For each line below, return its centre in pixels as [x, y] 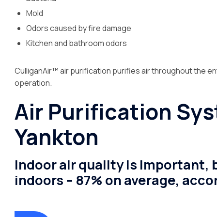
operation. [34, 83]
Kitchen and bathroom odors [77, 43]
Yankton [57, 137]
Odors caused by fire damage [79, 28]
